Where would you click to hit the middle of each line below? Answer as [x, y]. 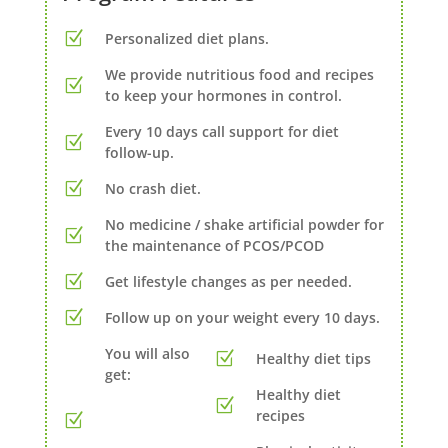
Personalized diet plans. [186, 39]
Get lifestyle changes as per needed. [228, 282]
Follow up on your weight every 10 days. [242, 318]
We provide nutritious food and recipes [239, 75]
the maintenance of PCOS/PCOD [214, 246]
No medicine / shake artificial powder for [244, 225]
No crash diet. [152, 189]
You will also [147, 354]
